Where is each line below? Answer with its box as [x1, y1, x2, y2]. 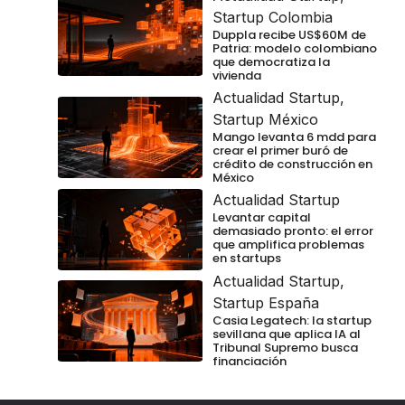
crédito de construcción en [212, 155, 372, 173]
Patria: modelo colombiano [212, 39, 377, 57]
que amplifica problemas [212, 236, 364, 254]
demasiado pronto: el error [212, 222, 373, 240]
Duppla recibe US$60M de [212, 25, 366, 43]
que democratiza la [212, 52, 330, 71]
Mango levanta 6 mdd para [212, 127, 376, 146]
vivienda [212, 66, 261, 84]
